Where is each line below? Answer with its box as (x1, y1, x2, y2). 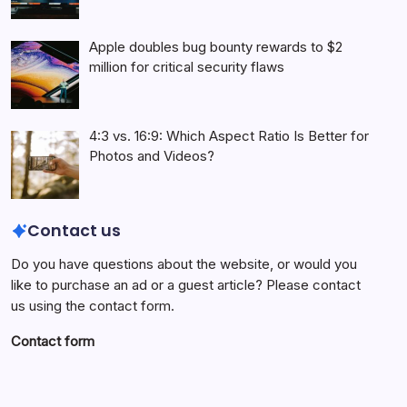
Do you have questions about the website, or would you (11, 255, 357, 273)
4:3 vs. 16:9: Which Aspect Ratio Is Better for (89, 127, 370, 145)
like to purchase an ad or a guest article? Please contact (11, 276, 361, 294)
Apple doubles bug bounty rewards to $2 (89, 37, 343, 55)
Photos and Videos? (89, 147, 215, 165)
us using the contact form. (11, 297, 174, 315)
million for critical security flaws (89, 57, 285, 75)
